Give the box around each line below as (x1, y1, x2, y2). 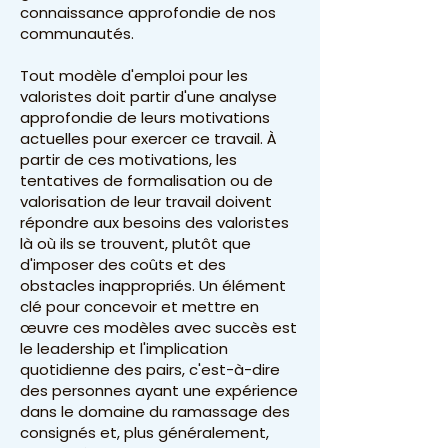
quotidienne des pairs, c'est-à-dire (20, 359, 280, 380)
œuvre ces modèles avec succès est (20, 317, 297, 338)
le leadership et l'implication (20, 338, 228, 359)
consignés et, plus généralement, (20, 422, 269, 443)
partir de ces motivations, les (20, 149, 237, 170)
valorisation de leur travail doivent (20, 191, 272, 212)
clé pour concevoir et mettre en (20, 296, 259, 317)
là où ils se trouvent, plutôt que (20, 233, 251, 254)
